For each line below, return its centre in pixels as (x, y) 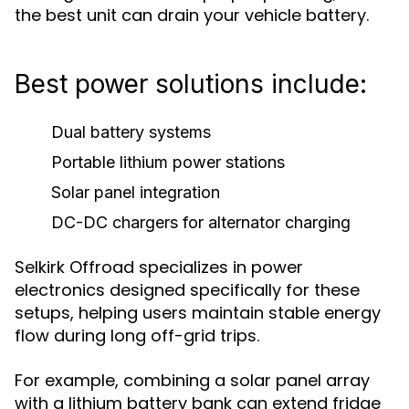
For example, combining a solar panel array (192, 380)
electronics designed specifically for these (187, 290)
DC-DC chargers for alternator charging (201, 222)
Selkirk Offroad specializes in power (159, 267)
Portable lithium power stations (168, 162)
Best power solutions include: (191, 84)
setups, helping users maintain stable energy (198, 313)
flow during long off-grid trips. (137, 336)
